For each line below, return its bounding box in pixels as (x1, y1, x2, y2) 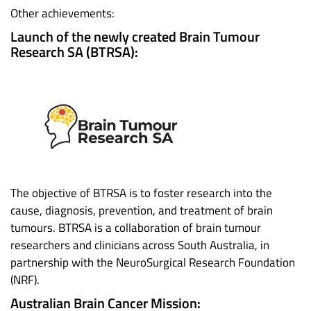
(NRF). (10, 271, 40, 289)
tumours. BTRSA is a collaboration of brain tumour (10, 219, 261, 237)
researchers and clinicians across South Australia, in (10, 236, 269, 255)
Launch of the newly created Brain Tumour (10, 26, 260, 48)
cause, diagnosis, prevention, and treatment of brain (10, 201, 273, 220)
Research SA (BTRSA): (10, 41, 138, 63)
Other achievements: (10, 4, 115, 23)
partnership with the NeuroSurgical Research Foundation (10, 253, 295, 272)
